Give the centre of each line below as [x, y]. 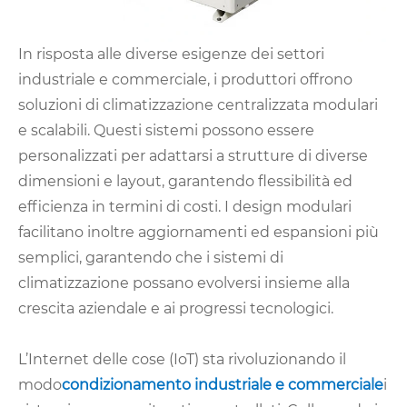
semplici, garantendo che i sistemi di [151, 258]
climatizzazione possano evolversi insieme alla [184, 283]
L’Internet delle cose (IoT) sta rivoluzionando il [182, 360]
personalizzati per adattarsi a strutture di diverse [193, 156]
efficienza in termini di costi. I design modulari [185, 207]
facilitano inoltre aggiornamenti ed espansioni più [199, 233]
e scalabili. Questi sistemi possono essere [166, 131]
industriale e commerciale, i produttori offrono [185, 80]
